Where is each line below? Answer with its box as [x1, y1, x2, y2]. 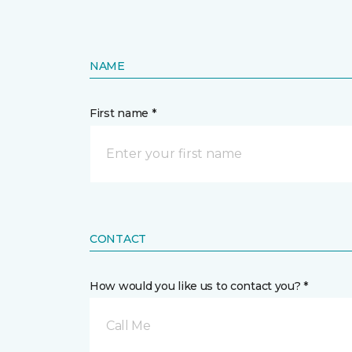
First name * [90, 106, 156, 120]
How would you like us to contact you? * [90, 279, 309, 293]
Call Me [106, 318, 151, 333]
